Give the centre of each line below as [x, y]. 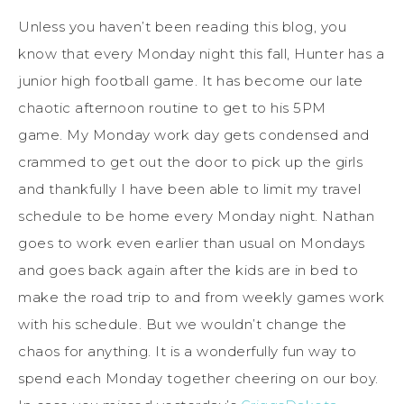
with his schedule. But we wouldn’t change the [183, 324]
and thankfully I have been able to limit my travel [189, 188]
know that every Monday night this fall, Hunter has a [201, 53]
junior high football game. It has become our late [191, 80]
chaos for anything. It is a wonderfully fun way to [187, 351]
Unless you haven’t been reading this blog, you [182, 26]
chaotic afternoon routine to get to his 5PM [172, 107]
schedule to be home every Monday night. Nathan [196, 216]
